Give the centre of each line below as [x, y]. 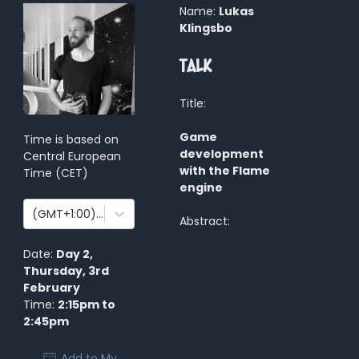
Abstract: [205, 221]
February [52, 287]
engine [201, 187]
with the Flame [225, 170]
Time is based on [71, 139]
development [222, 153]
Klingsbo [206, 28]
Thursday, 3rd [66, 270]
